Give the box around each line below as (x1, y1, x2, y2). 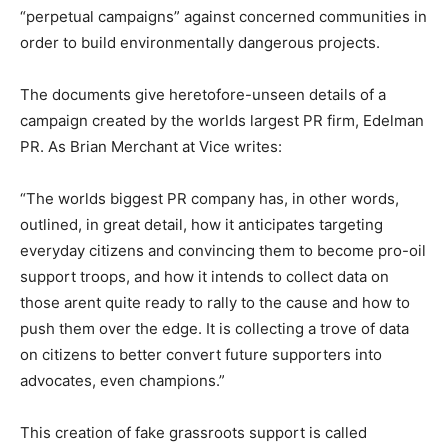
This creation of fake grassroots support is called (20, 422, 367, 442)
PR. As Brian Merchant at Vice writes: (20, 136, 282, 156)
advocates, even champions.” (20, 370, 225, 390)
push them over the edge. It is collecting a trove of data (20, 318, 409, 338)
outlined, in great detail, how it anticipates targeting (20, 214, 383, 234)
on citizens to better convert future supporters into (20, 344, 382, 364)
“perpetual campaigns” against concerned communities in (20, 6, 427, 26)
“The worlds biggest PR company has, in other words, (20, 188, 399, 208)
